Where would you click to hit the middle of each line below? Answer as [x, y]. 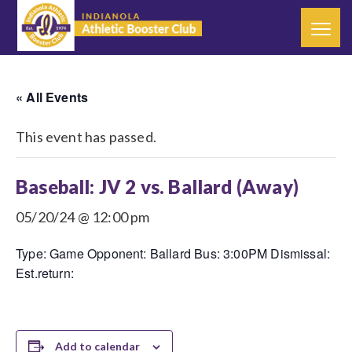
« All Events [52, 97]
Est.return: [45, 273]
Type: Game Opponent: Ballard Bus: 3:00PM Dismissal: [173, 253]
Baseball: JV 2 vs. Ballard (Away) [157, 187]
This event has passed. [86, 137]
